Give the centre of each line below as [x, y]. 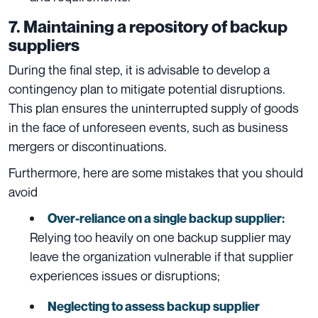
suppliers [44, 45]
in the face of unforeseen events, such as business [148, 127]
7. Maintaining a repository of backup [148, 27]
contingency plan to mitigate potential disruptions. [147, 89]
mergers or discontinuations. [88, 147]
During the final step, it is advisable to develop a [139, 70]
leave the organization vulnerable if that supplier [161, 257]
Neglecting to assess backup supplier [154, 307]
